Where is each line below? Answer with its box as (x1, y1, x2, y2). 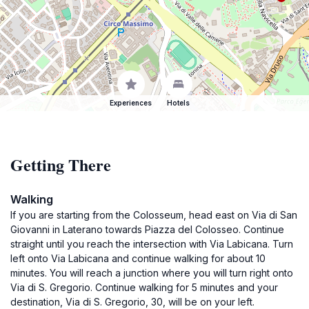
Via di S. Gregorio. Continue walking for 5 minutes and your (10, 281, 278, 293)
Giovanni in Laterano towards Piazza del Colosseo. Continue (10, 223, 284, 235)
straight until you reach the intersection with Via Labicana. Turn (10, 238, 293, 250)
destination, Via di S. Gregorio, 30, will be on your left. (10, 296, 255, 308)
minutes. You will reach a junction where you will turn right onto (10, 267, 293, 279)
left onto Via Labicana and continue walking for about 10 (10, 252, 266, 264)
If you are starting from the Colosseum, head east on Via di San (10, 209, 297, 221)
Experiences (110, 99, 152, 107)
